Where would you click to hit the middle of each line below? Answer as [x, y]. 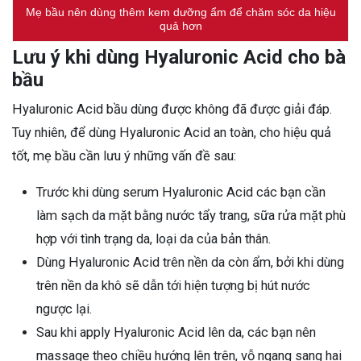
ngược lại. [66, 309]
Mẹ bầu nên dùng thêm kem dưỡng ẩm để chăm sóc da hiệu [180, 12]
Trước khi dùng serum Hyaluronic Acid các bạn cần [181, 193]
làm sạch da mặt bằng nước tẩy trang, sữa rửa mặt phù [191, 216]
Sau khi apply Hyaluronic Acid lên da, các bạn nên [176, 333]
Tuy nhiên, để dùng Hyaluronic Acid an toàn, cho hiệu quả [172, 133]
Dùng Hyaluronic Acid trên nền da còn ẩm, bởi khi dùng [190, 263]
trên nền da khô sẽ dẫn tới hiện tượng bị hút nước [173, 286]
